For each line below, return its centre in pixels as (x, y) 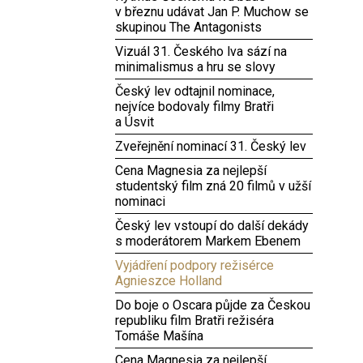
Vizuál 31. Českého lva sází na (201, 51)
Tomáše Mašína (159, 336)
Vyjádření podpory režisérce (194, 265)
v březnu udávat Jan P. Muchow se (212, 12)
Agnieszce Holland (169, 281)
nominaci (140, 201)
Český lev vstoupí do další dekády (212, 226)
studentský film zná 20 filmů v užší (213, 186)
